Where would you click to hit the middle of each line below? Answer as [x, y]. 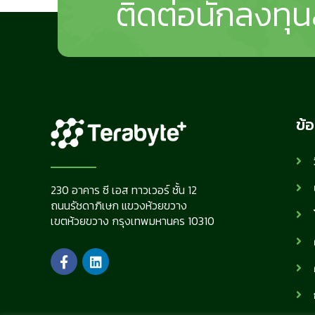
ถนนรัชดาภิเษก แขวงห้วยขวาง [119, 206]
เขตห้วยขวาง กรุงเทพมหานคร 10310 [133, 221]
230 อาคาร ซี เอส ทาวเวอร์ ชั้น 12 [124, 190]
